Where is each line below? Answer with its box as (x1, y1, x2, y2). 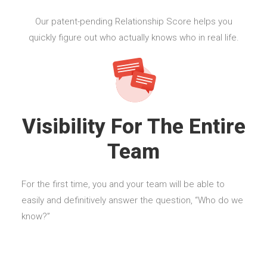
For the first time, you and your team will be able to (21, 178, 225, 190)
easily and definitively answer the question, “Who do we (21, 194, 243, 206)
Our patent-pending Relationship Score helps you (35, 15, 232, 27)
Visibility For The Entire (21, 114, 246, 139)
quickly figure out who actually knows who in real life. (28, 32, 239, 43)
